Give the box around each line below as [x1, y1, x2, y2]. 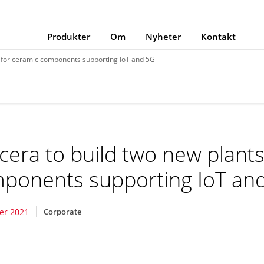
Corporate [44, 206, 82, 217]
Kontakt [201, 31, 236, 42]
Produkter [47, 31, 90, 42]
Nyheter [146, 31, 181, 42]
